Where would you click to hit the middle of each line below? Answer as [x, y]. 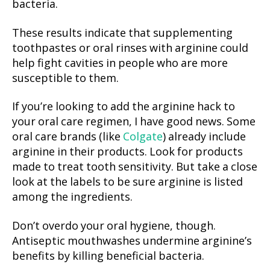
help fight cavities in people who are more [120, 63]
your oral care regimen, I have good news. [119, 122]
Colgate [143, 137]
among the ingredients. [72, 198]
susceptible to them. [65, 78]
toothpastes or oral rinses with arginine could [130, 48]
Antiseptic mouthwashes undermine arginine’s [132, 241]
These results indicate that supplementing [122, 33]
